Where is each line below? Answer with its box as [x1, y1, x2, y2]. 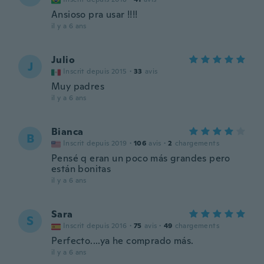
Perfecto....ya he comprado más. [51, 235, 194, 247]
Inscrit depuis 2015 [63, 67, 127, 76]
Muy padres [51, 80, 104, 93]
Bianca [51, 126, 84, 138]
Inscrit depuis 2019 [63, 138, 127, 148]
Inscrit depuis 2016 [63, 221, 127, 230]
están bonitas [51, 163, 111, 175]
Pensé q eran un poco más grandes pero [51, 152, 230, 164]
